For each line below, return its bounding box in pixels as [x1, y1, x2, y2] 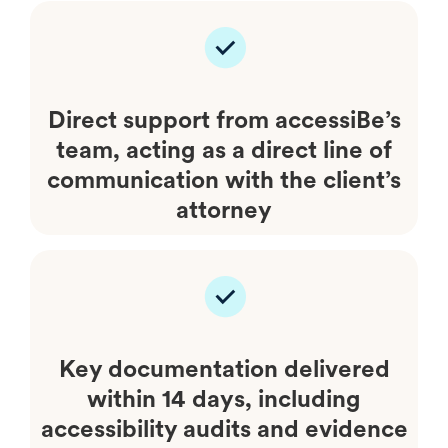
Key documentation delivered [58, 353, 390, 383]
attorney [176, 194, 272, 224]
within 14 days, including [87, 383, 361, 413]
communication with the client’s [47, 164, 401, 194]
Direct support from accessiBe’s [47, 104, 401, 134]
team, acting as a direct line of [56, 134, 392, 164]
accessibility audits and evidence [40, 413, 408, 443]
